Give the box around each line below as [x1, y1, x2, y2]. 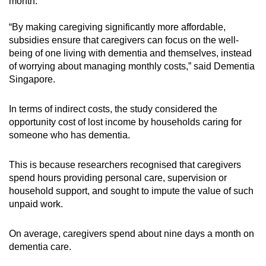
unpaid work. [9, 198, 63, 209]
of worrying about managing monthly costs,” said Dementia [9, 61, 255, 71]
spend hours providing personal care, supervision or [9, 172, 227, 183]
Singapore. [9, 74, 55, 84]
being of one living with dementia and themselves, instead [9, 47, 252, 58]
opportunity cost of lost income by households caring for [9, 116, 242, 127]
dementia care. [9, 241, 71, 252]
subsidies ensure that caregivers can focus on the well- [9, 34, 239, 45]
